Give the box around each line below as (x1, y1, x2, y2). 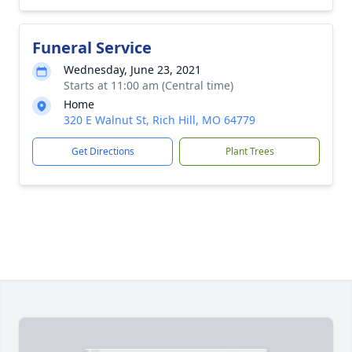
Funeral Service (32, 37, 152, 58)
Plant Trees (225, 145, 274, 158)
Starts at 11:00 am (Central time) (64, 78, 233, 93)
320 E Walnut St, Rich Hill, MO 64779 (64, 112, 255, 127)
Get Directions (71, 145, 134, 158)
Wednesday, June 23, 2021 (64, 62, 201, 77)
